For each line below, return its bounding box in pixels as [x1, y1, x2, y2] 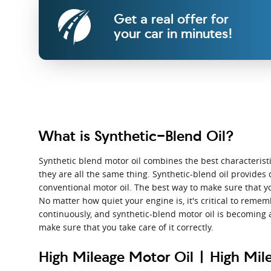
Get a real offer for [114, 11, 229, 27]
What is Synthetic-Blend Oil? [39, 126, 233, 145]
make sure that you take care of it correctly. [39, 221, 214, 233]
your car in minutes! [114, 25, 233, 42]
